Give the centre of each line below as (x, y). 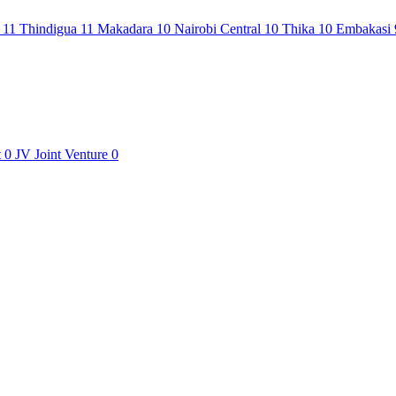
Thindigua (50, 28)
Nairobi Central (219, 28)
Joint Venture (71, 154)
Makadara (127, 28)
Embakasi (365, 28)
